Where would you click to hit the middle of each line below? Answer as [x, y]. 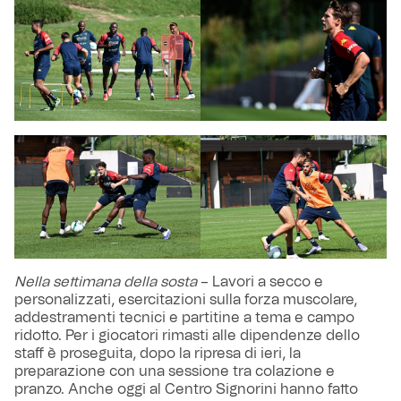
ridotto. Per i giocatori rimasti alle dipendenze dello [187, 336]
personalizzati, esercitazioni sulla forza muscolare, [186, 300]
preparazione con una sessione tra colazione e [175, 372]
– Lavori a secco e [260, 282]
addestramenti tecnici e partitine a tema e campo [184, 318]
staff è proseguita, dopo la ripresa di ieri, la [158, 354]
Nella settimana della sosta [106, 282]
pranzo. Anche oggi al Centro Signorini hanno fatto [186, 390]
